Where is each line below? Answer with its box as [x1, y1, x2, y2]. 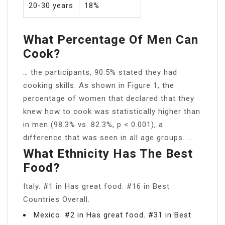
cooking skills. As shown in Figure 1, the [23, 80, 174, 90]
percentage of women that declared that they [23, 93, 194, 103]
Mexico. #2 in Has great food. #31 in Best [34, 210, 191, 219]
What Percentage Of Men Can [23, 32, 198, 47]
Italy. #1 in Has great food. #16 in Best [23, 181, 170, 191]
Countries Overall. [23, 194, 90, 204]
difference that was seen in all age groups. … [23, 133, 192, 142]
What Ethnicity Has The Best [23, 146, 193, 161]
